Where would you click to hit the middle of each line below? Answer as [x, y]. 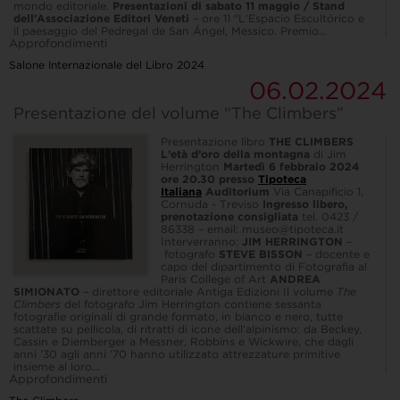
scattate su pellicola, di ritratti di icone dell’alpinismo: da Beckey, [187, 329]
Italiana [181, 192]
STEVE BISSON [261, 254]
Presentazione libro [215, 142]
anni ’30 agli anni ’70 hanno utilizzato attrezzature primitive [177, 354]
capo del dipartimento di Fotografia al [264, 267]
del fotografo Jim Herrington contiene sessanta [191, 304]
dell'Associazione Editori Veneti [103, 19]
